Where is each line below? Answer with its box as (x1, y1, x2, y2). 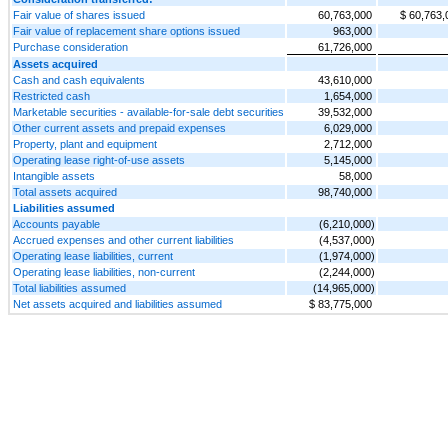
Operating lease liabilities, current (13, 249, 173, 262)
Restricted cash (13, 89, 90, 102)
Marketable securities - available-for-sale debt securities (13, 105, 284, 118)
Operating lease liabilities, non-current (13, 265, 195, 278)
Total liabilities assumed (13, 281, 126, 294)
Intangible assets (13, 169, 95, 182)
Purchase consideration (13, 40, 128, 53)
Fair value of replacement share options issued (13, 24, 240, 37)
